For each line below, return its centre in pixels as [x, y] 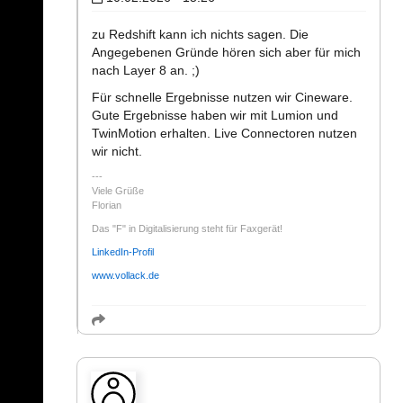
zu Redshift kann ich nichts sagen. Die [200, 35]
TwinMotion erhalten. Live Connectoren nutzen [224, 134]
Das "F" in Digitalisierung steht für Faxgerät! [187, 229]
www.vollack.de [125, 276]
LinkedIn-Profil [123, 252]
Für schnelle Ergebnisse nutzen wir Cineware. [222, 98]
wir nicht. [117, 152]
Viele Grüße [118, 191]
